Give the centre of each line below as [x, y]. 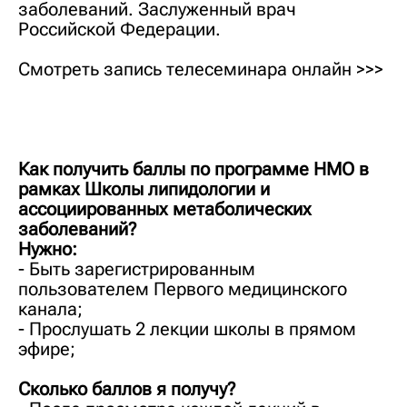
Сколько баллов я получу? [127, 389]
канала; [50, 309]
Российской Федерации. [119, 30]
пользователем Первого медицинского [183, 289]
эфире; [47, 349]
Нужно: [48, 249]
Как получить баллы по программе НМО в [194, 169]
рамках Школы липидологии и [144, 189]
